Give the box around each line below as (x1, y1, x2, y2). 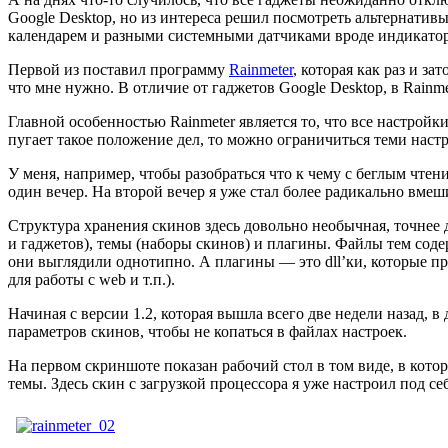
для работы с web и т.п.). (8, 270, 175, 288)
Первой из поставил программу (8, 60, 229, 78)
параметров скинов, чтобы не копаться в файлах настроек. (8, 322, 407, 340)
